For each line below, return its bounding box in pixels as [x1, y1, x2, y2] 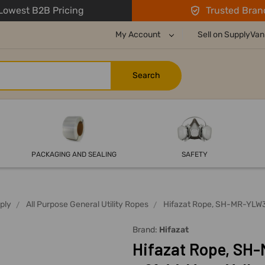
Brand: [132, 225, 159, 235]
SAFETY [181, 150, 208, 159]
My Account [115, 30, 162, 40]
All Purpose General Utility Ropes [26, 199, 148, 210]
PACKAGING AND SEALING [31, 150, 117, 159]
